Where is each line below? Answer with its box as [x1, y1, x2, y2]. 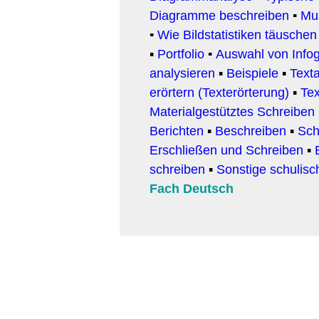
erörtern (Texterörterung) [150, 85, 289, 100]
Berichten [150, 123, 204, 138]
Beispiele [226, 66, 278, 80]
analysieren [150, 66, 215, 80]
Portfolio [157, 46, 204, 61]
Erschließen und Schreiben [150, 142, 303, 157]
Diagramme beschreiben [150, 8, 289, 23]
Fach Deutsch [150, 181, 234, 196]
